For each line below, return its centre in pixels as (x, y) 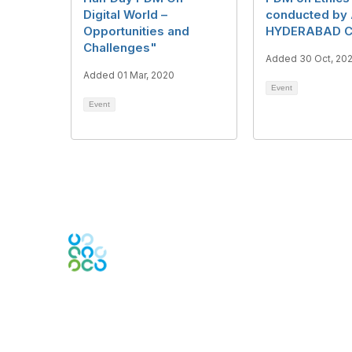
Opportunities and (136, 31)
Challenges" (120, 48)
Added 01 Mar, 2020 (129, 75)
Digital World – (125, 15)
